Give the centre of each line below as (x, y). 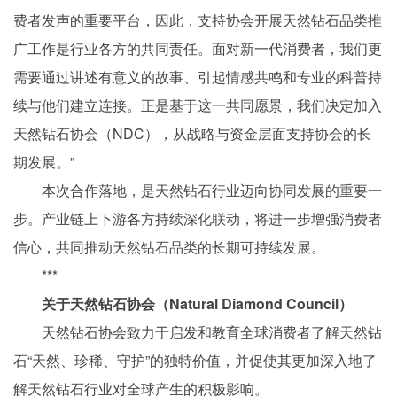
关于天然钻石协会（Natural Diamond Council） (197, 304)
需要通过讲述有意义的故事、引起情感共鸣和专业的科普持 (198, 77)
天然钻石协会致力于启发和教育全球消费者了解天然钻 (212, 332)
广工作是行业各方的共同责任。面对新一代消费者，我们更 (198, 48)
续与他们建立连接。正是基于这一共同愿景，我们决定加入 (198, 105)
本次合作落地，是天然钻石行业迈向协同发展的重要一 (212, 190)
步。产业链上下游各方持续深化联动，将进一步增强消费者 (198, 218)
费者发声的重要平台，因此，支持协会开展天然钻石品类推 (198, 20)
